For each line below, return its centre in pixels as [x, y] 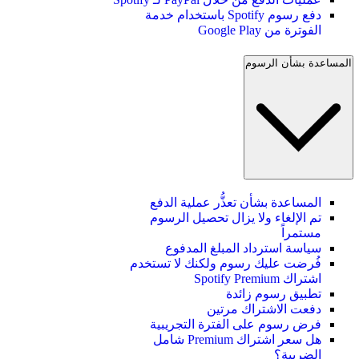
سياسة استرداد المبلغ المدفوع [243, 248]
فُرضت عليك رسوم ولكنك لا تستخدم [226, 263]
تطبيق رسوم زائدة [274, 293]
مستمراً [301, 232]
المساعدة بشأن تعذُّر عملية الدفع [236, 202]
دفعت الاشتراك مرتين [264, 309]
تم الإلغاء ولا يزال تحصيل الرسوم [236, 217]
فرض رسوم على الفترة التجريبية [236, 324]
